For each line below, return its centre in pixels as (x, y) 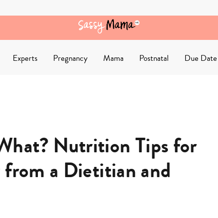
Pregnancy (70, 58)
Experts (25, 58)
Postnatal (154, 58)
